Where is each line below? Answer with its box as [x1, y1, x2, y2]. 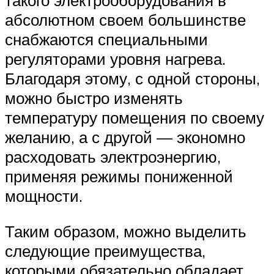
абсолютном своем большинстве [5, 10, 246, 30]
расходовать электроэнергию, [5, 147, 221, 167]
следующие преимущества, [5, 240, 206, 261]
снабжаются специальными [5, 29, 208, 50]
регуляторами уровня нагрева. [5, 49, 226, 69]
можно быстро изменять [5, 88, 183, 108]
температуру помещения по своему [5, 108, 264, 128]
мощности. [5, 186, 83, 206]
